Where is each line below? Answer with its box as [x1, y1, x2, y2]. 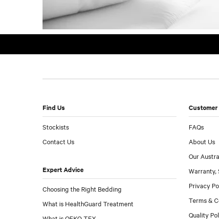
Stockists [43, 122, 69, 131]
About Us [188, 136, 215, 146]
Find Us [43, 102, 65, 112]
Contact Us [43, 136, 74, 146]
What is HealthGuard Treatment [43, 198, 133, 208]
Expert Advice [43, 164, 84, 174]
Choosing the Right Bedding [43, 184, 122, 193]
